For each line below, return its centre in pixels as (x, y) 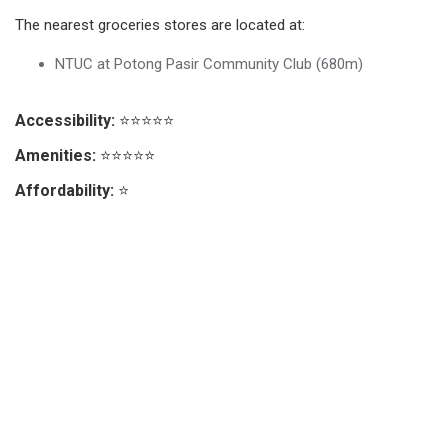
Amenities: (55, 155)
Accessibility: (65, 120)
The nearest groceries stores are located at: (160, 24)
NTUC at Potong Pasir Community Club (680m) (209, 63)
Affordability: (64, 190)
